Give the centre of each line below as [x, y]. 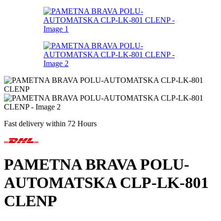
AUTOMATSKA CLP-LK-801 [106, 183]
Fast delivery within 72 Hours [50, 124]
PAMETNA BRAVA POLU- [97, 165]
